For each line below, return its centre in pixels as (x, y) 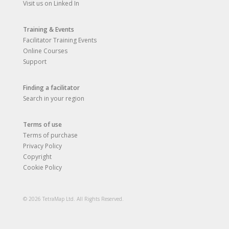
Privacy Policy (42, 146)
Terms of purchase (50, 135)
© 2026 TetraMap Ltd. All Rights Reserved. (73, 199)
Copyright (37, 157)
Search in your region (54, 99)
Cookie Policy (42, 168)
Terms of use (42, 125)
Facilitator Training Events (60, 40)
